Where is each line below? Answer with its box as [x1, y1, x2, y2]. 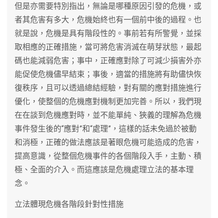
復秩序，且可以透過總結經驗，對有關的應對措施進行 [15, 83, 201, 92]
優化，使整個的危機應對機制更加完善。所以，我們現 [15, 96, 201, 106]
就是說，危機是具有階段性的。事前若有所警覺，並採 [15, 28, 201, 38]
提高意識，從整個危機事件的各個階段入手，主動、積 [15, 151, 201, 161]
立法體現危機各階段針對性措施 [15, 199, 124, 209]
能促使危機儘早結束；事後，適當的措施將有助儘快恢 [15, 69, 201, 79]
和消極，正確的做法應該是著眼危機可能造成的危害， [15, 137, 201, 147]
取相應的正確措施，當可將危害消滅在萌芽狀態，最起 [15, 42, 201, 52]
